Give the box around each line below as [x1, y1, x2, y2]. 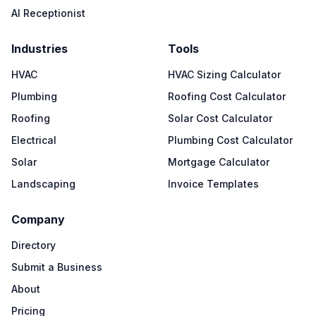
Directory [11, 238, 56, 251]
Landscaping [11, 177, 75, 190]
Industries [11, 41, 68, 56]
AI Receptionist [11, 6, 85, 19]
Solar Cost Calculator [168, 111, 272, 124]
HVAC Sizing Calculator [168, 68, 281, 80]
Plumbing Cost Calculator [168, 133, 293, 146]
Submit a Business [11, 260, 102, 273]
